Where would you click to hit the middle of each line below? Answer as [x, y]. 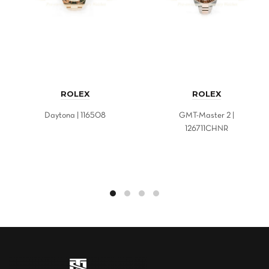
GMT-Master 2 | [206, 116]
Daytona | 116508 [75, 116]
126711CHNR [206, 129]
